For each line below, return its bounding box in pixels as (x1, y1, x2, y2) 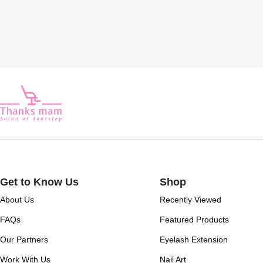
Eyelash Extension (159, 234, 228, 244)
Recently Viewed (159, 194, 221, 204)
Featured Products (159, 214, 229, 224)
